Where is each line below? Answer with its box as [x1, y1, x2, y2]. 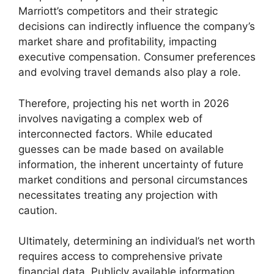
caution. [18, 204, 57, 217]
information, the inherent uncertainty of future [18, 158, 243, 171]
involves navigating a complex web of [18, 112, 202, 125]
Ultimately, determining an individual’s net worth [18, 235, 255, 248]
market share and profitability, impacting [18, 35, 217, 48]
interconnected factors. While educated [18, 127, 213, 140]
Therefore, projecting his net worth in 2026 [18, 97, 229, 109]
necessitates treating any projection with [18, 188, 218, 201]
